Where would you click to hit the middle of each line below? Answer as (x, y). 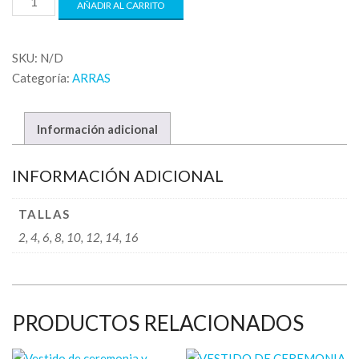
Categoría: (42, 78)
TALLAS (44, 214)
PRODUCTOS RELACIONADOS (158, 323)
